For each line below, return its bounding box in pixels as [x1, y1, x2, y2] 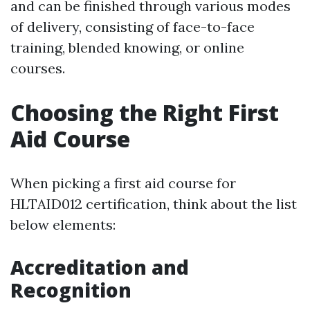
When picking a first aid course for [10, 174, 236, 192]
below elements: [10, 216, 116, 234]
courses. [10, 60, 65, 77]
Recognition [10, 277, 131, 304]
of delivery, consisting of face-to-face [10, 18, 255, 36]
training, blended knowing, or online [10, 39, 244, 57]
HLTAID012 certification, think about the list [10, 195, 297, 213]
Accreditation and [10, 254, 189, 281]
